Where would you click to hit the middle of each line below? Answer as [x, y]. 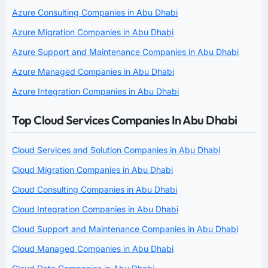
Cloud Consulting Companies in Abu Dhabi [95, 189]
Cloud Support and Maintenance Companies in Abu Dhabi [125, 229]
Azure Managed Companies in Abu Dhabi [93, 71]
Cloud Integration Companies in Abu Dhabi [95, 209]
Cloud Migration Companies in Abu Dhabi [92, 169]
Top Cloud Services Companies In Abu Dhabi [125, 120]
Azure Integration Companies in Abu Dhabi [95, 91]
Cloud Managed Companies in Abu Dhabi [93, 248]
